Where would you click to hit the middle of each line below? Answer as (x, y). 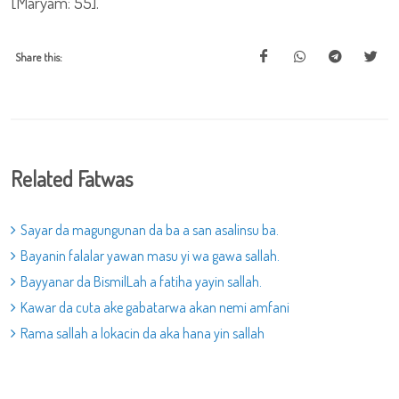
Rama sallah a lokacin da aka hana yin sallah (142, 333)
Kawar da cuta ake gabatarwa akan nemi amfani (155, 307)
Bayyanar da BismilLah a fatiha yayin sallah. (141, 281)
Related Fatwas (72, 179)
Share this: (39, 57)
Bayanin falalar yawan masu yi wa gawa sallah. (150, 256)
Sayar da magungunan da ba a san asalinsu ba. (150, 230)
